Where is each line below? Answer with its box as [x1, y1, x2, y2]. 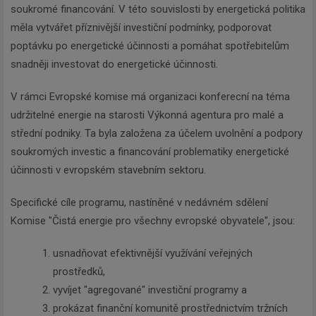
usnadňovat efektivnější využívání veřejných [53, 246, 253, 260]
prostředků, [53, 265, 105, 278]
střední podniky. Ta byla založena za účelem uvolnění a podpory [11, 126, 303, 140]
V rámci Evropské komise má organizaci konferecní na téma [11, 90, 290, 103]
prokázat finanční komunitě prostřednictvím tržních [53, 301, 288, 315]
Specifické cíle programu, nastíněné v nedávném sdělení [11, 195, 268, 209]
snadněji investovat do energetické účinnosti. [11, 57, 218, 71]
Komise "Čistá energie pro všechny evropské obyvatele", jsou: [11, 214, 295, 227]
